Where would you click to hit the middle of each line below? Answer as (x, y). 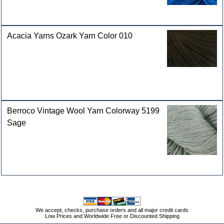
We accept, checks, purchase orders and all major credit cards (112, 210)
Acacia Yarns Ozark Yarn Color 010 (70, 36)
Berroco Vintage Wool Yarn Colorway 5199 (83, 111)
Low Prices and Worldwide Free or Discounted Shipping (112, 216)
